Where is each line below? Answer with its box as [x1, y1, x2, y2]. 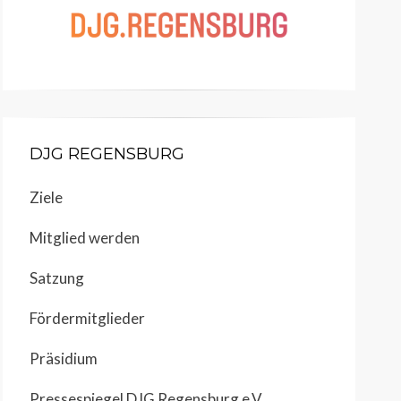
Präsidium [30, 348, 98, 368]
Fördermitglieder [30, 308, 145, 328]
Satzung [30, 268, 84, 287]
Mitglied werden [30, 227, 140, 247]
